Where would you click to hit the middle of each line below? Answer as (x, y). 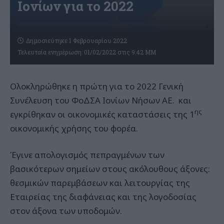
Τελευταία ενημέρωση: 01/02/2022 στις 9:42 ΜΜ (87, 52)
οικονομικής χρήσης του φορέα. (74, 128)
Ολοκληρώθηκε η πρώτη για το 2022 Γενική (97, 86)
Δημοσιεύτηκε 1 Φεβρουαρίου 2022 (76, 40)
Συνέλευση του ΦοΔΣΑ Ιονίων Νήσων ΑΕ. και (101, 100)
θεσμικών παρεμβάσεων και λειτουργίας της (100, 183)
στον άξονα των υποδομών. (66, 211)
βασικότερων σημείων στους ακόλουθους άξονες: (110, 169)
